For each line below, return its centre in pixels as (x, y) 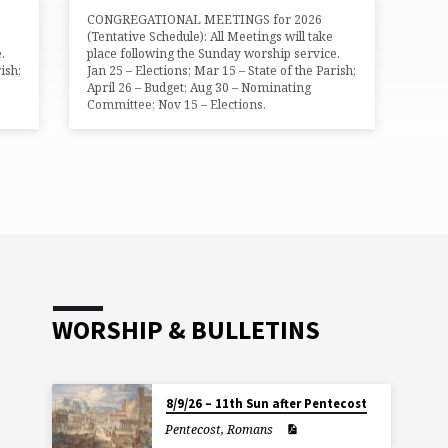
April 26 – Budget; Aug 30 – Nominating (199, 87)
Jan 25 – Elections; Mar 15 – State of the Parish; (222, 70)
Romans (250, 429)
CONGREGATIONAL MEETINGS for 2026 (205, 19)
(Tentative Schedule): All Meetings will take (210, 36)
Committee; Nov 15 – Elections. (177, 104)
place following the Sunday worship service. (214, 53)
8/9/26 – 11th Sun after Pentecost (266, 403)
